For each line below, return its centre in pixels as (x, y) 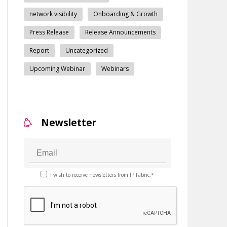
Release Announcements (120, 32)
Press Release (49, 32)
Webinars (115, 68)
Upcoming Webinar (57, 68)
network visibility (53, 14)
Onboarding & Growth (125, 14)
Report (39, 50)
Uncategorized (86, 50)
